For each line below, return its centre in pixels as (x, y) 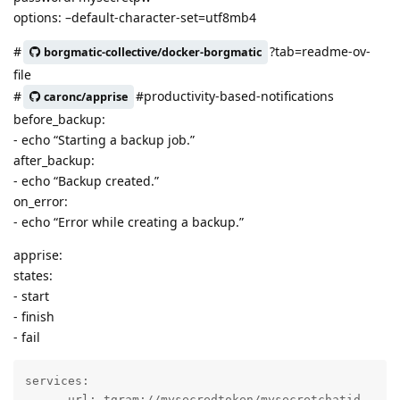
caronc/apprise (86, 97)
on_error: (41, 202)
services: (57, 380)
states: (33, 276)
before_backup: (59, 120)
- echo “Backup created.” (86, 181)
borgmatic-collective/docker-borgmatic (153, 53)
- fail (27, 337)
